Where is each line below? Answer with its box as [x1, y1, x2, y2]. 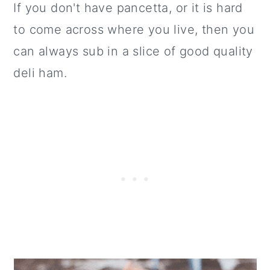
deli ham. [13, 65, 67, 80]
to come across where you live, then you [13, 22, 254, 37]
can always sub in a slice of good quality [13, 43, 253, 58]
